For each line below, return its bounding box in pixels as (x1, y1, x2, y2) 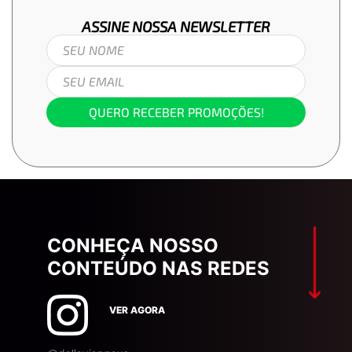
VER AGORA (109, 304, 165, 317)
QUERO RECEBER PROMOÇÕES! (88, 104, 264, 119)
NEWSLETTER (180, 16, 270, 35)
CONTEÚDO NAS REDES (47, 256, 269, 280)
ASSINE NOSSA (82, 16, 180, 35)
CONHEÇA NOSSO (47, 233, 218, 257)
